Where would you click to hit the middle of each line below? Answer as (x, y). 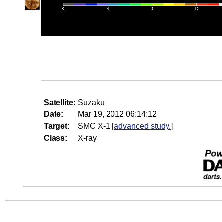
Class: (55, 138)
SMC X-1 (94, 126)
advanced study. (142, 126)
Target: (57, 126)
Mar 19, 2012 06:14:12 (117, 114)
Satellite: (60, 102)
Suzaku (91, 102)
